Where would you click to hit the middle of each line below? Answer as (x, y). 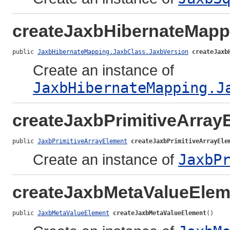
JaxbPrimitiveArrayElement (82, 141)
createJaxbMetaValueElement (160, 213)
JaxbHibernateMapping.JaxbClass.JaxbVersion (113, 52)
